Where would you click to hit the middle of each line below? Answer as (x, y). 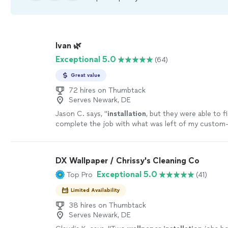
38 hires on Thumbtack (108, 205)
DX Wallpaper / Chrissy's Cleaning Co (128, 161)
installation (127, 114)
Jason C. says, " (82, 114)
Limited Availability (96, 190)
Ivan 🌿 (69, 46)
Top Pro (80, 175)
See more (98, 134)
